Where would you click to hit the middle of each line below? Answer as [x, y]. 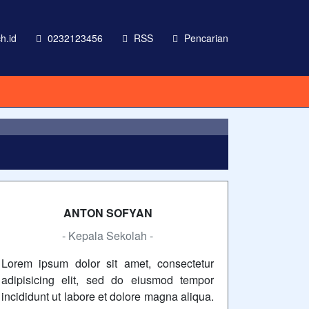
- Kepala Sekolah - [108, 236]
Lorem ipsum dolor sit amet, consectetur [108, 263]
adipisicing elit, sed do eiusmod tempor [108, 280]
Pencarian [205, 38]
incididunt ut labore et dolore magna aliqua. [108, 296]
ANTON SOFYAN [108, 213]
